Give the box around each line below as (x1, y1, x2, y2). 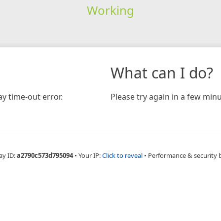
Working (86, 1, 134, 18)
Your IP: (78, 150, 102, 160)
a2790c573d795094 (17, 150, 73, 160)
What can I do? (110, 62, 213, 83)
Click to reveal (102, 150, 143, 160)
